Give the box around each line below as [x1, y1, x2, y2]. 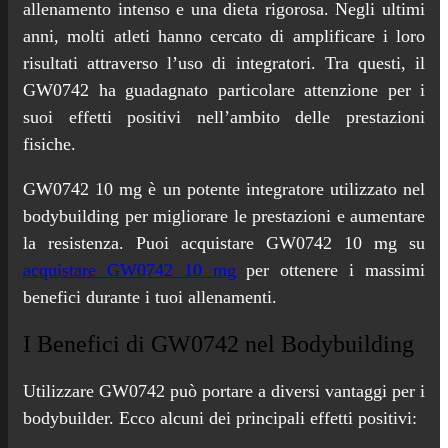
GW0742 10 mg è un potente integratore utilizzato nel [23, 178, 425, 199]
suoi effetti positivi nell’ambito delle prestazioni [23, 106, 425, 127]
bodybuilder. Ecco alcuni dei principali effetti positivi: [23, 407, 417, 428]
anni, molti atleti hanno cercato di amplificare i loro [23, 25, 425, 46]
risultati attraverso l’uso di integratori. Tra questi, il [23, 52, 425, 73]
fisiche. [23, 133, 76, 154]
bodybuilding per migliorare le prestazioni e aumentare [23, 205, 425, 226]
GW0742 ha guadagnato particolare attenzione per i [23, 79, 425, 100]
